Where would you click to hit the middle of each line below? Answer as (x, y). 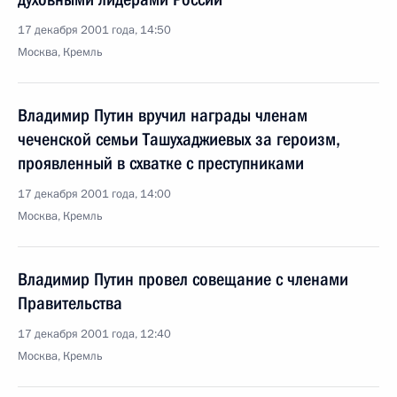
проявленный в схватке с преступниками (161, 163)
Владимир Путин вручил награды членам (163, 115)
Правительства (70, 303)
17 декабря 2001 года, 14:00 (94, 194)
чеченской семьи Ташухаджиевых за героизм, (179, 139)
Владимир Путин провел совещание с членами (183, 279)
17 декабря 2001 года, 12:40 (94, 334)
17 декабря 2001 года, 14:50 (94, 30)
